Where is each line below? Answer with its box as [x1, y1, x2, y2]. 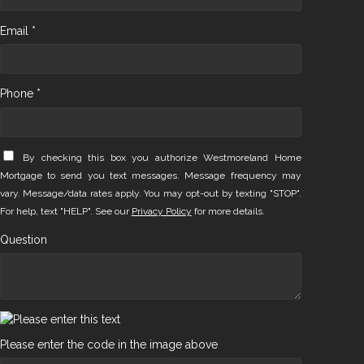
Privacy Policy [131, 206, 192, 218]
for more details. [191, 206, 265, 218]
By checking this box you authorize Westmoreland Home [23, 152, 301, 164]
